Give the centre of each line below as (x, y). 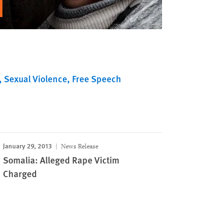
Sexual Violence (36, 79)
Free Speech (97, 79)
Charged (20, 173)
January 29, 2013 (28, 145)
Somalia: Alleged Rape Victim (61, 160)
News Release (79, 146)
